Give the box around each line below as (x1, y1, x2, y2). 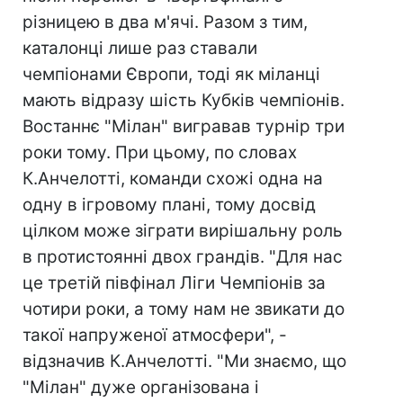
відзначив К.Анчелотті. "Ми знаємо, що (22, 351, 346, 372)
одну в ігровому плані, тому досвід (22, 194, 316, 215)
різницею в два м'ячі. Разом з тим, (22, 12, 308, 32)
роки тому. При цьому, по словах (22, 142, 297, 163)
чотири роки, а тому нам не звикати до (22, 299, 345, 319)
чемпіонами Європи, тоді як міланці (22, 64, 320, 85)
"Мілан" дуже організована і (22, 377, 259, 398)
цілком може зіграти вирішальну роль (22, 220, 343, 241)
